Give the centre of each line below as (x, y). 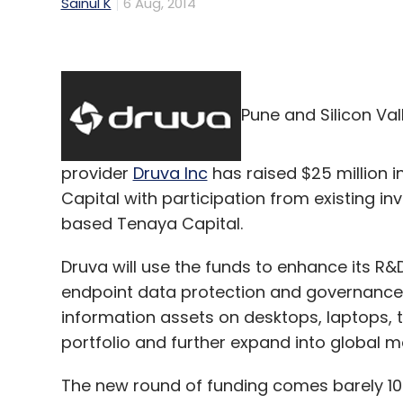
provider (97, 173)
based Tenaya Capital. (152, 224)
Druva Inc (170, 173)
